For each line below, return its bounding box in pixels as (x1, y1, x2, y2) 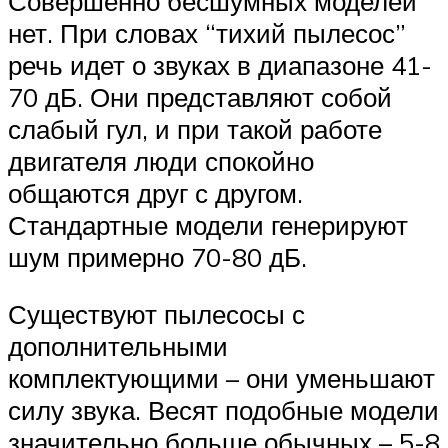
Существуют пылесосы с (8, 298, 305, 331)
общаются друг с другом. (8, 176, 303, 209)
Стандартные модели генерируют (8, 208, 408, 241)
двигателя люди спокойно (8, 144, 314, 177)
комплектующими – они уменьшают (8, 362, 435, 395)
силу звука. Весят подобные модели (8, 394, 439, 427)
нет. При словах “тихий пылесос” (8, 16, 406, 49)
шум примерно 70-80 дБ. (8, 240, 307, 273)
